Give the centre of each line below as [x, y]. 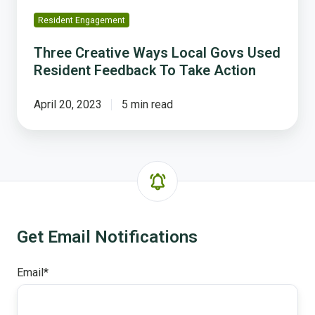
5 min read [147, 105]
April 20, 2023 [68, 105]
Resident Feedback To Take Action [145, 71]
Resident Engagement [81, 20]
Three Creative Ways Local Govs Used [157, 53]
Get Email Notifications [107, 237]
